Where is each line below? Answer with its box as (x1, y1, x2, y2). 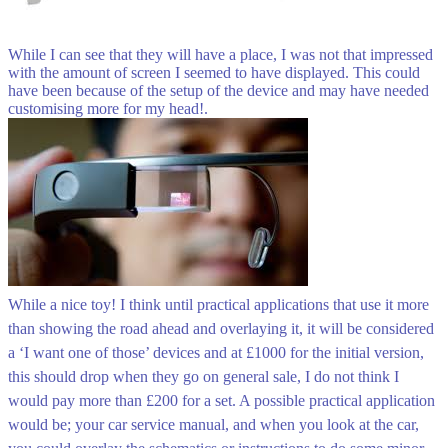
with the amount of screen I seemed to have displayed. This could (8, 63, 420, 81)
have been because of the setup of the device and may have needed (8, 81, 429, 99)
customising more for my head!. (8, 99, 208, 117)
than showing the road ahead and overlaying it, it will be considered (8, 319, 434, 337)
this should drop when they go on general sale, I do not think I (8, 367, 399, 385)
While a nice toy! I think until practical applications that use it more (8, 295, 429, 313)
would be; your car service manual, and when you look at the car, (8, 415, 419, 433)
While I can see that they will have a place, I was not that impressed (8, 45, 433, 63)
